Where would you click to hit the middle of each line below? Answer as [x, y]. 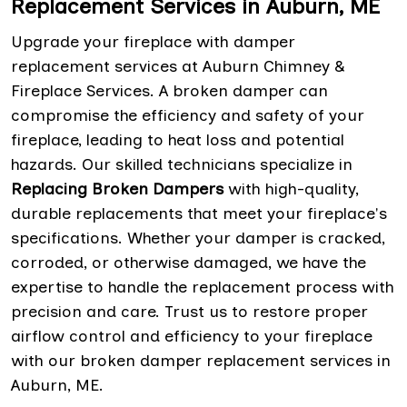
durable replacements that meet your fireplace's [199, 213]
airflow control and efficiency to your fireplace [192, 336]
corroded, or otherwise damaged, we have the [189, 262]
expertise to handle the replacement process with [203, 287]
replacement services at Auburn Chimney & [178, 66]
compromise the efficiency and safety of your [188, 115]
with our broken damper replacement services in [201, 360]
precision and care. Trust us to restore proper [189, 311]
